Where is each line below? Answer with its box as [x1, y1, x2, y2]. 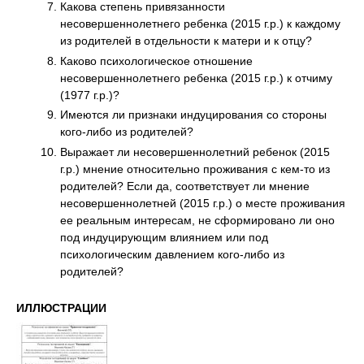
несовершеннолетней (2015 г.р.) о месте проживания [60, 195, 345, 210]
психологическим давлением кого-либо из [60, 246, 284, 262]
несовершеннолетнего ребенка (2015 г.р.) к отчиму [60, 70, 332, 85]
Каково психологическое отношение [60, 53, 253, 68]
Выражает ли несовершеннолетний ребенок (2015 [60, 144, 330, 159]
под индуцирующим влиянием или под [60, 229, 268, 245]
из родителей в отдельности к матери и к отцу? [60, 33, 312, 49]
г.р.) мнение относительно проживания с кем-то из [60, 161, 330, 176]
